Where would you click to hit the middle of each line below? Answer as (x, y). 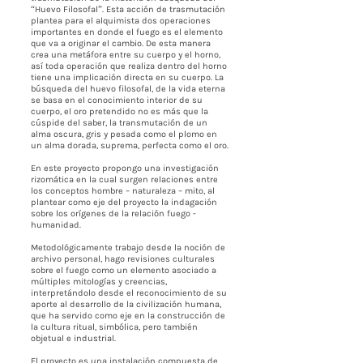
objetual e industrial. (73, 338)
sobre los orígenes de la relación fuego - (113, 214)
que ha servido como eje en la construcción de (128, 316)
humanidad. (56, 225)
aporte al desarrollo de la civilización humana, (126, 304)
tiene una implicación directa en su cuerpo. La (127, 77)
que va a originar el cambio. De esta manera (121, 43)
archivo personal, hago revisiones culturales (123, 259)
